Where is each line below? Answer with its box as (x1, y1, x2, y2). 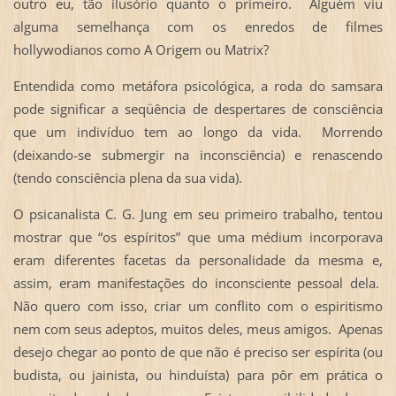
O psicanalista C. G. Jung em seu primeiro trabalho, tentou (12, 204, 384, 223)
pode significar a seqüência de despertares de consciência (12, 99, 384, 118)
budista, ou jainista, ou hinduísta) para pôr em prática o (12, 365, 384, 384)
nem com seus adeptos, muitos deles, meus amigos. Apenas (12, 319, 384, 338)
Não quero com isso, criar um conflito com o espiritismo (12, 296, 384, 315)
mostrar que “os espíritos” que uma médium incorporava (12, 227, 384, 246)
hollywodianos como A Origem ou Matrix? (12, 40, 269, 58)
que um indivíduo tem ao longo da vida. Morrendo (12, 122, 384, 141)
